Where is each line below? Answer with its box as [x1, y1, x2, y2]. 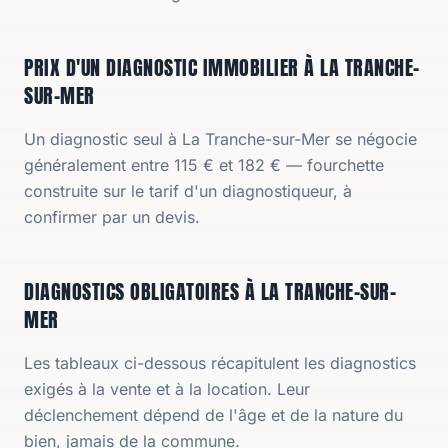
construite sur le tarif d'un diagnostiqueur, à [24, 181, 352, 201]
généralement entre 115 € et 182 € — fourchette [24, 155, 384, 175]
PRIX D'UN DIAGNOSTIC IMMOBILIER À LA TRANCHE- [24, 52, 420, 83]
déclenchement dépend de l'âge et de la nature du [24, 405, 403, 425]
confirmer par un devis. [24, 207, 200, 227]
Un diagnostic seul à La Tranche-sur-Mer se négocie [24, 129, 417, 149]
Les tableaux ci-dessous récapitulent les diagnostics [24, 353, 416, 373]
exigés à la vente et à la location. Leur [24, 379, 310, 399]
